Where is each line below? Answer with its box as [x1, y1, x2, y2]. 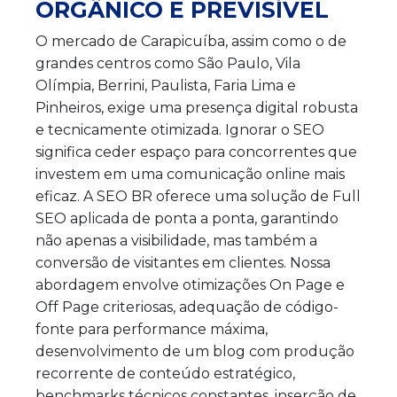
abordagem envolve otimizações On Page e [35, 276, 345, 293]
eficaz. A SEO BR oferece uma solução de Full [35, 188, 361, 205]
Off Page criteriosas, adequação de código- [35, 299, 339, 315]
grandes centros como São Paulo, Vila [35, 55, 300, 72]
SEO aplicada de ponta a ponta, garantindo [35, 210, 339, 227]
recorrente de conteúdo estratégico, [35, 365, 295, 382]
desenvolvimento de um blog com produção [35, 343, 354, 360]
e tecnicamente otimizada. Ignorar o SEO [35, 121, 324, 138]
